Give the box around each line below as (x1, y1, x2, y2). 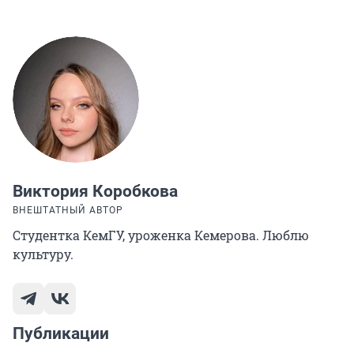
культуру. (13, 246, 73, 263)
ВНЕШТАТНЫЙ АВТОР (13, 205, 123, 217)
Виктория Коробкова (13, 182, 178, 201)
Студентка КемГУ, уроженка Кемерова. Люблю (13, 227, 309, 244)
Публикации (13, 324, 109, 344)
